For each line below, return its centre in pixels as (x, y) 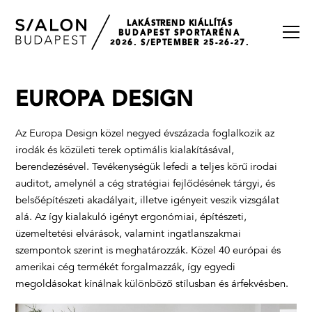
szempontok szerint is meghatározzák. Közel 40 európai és (148, 251)
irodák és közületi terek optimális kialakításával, (125, 151)
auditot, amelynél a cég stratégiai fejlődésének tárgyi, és (146, 184)
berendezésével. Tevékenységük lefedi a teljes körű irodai (147, 167)
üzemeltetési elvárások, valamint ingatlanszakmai (128, 234)
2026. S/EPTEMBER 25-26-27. (180, 43)
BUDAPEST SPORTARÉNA (180, 33)
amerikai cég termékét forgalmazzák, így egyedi (126, 268)
